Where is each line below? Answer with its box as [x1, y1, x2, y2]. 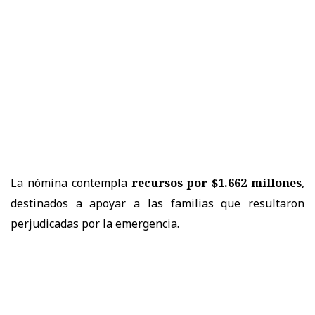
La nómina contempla [11, 175, 131, 191]
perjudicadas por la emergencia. [11, 216, 179, 232]
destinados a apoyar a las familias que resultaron [11, 195, 304, 212]
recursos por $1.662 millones [131, 175, 302, 191]
